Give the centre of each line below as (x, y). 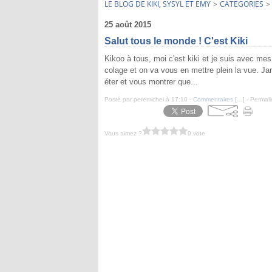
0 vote (196, 133)
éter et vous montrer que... (151, 82)
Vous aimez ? (123, 133)
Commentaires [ (215, 99)
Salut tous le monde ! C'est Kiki (176, 41)
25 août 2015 (128, 25)
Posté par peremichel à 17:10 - (149, 99)
